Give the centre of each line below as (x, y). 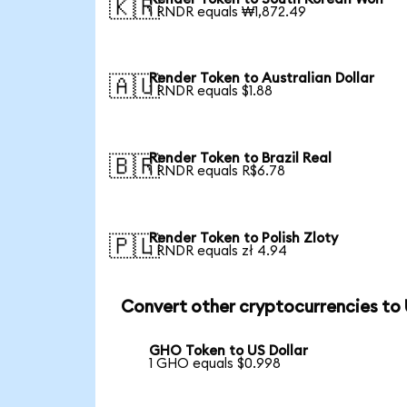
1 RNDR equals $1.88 (211, 92)
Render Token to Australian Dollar (262, 79)
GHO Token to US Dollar (229, 352)
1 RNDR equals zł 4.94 (218, 251)
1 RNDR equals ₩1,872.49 (228, 12)
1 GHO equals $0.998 (215, 364)
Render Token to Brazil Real (241, 159)
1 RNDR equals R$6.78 (218, 172)
